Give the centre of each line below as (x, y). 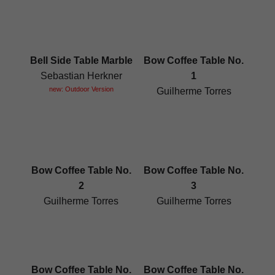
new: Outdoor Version (81, 89)
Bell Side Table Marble (81, 61)
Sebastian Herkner (81, 76)
